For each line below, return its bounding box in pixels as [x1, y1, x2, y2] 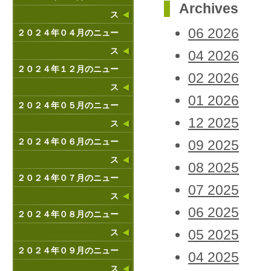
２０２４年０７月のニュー [17, 173, 119, 183]
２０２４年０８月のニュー [17, 209, 119, 219]
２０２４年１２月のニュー [17, 64, 119, 74]
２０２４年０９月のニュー [17, 246, 119, 255]
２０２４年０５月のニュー [17, 100, 119, 110]
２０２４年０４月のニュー [17, 28, 119, 38]
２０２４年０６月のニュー [17, 137, 119, 146]
